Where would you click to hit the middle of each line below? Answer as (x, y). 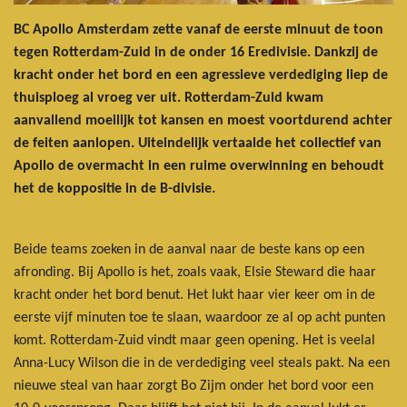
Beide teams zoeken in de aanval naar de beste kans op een (189, 249)
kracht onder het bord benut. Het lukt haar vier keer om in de (194, 295)
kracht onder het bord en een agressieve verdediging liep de (201, 75)
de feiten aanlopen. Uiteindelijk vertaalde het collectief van (198, 143)
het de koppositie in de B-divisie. (114, 189)
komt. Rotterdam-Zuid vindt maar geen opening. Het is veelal (194, 340)
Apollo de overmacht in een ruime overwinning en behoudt (199, 166)
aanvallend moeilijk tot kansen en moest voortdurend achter (203, 120)
